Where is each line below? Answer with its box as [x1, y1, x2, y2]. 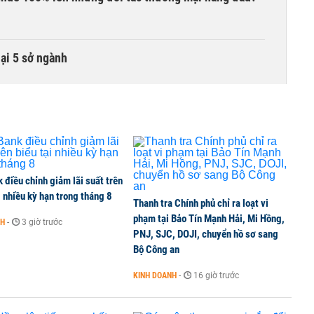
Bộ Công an [133, 243, 179, 256]
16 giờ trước [193, 271, 239, 280]
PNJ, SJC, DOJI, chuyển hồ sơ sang [133, 228, 278, 240]
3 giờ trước [22, 217, 62, 227]
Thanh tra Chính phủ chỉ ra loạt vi [133, 197, 268, 210]
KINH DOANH [133, 271, 177, 280]
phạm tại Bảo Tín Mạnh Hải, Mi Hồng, [133, 212, 285, 225]
